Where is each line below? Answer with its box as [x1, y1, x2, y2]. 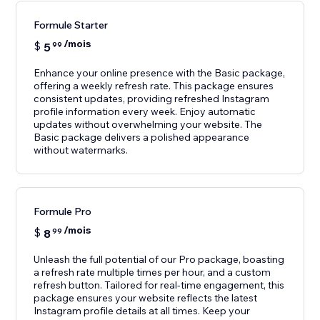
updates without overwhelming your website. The [34, 118, 263, 131]
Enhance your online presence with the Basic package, [34, 66, 286, 80]
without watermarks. [34, 144, 129, 157]
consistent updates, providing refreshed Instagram [34, 92, 270, 106]
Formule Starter [34, 19, 109, 32]
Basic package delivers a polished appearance [34, 131, 250, 144]
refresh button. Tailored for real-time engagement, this [34, 279, 285, 292]
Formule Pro [34, 205, 92, 219]
